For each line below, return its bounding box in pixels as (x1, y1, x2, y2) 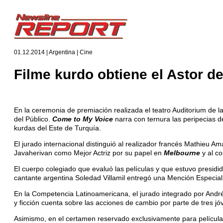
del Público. (14, 114, 52, 123)
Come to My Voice (52, 114, 115, 123)
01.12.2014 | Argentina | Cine (14, 49, 93, 56)
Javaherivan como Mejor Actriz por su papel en (14, 148, 164, 157)
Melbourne (164, 148, 200, 157)
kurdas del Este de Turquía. (14, 123, 101, 132)
